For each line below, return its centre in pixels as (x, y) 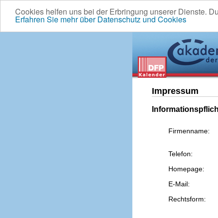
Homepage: (186, 169)
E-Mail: (179, 184)
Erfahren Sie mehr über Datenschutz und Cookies (101, 19)
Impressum (175, 91)
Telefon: (181, 154)
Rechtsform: (187, 199)
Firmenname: (189, 131)
